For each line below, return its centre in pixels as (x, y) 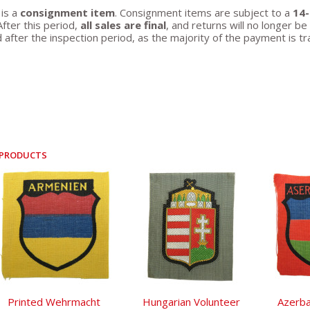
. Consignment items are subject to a (204, 12)
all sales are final (123, 25)
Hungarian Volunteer (191, 302)
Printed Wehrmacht (54, 302)
